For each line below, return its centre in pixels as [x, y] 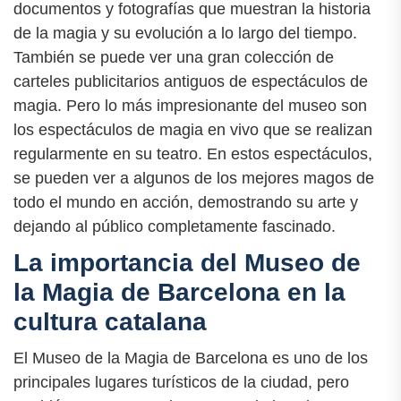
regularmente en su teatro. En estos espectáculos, [193, 154]
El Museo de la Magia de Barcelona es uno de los [191, 358]
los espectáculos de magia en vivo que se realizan [193, 129]
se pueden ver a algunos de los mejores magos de [194, 178]
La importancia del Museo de [187, 262]
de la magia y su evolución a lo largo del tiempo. [185, 33]
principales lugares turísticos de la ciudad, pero [181, 382]
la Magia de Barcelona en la [179, 292]
